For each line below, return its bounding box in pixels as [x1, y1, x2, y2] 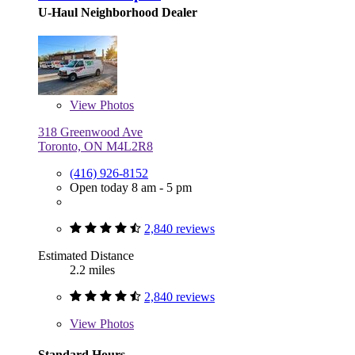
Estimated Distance [38, 249, 134, 263]
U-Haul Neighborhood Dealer [38, 6, 197, 20]
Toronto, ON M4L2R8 [38, 139, 153, 154]
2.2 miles [70, 263, 115, 277]
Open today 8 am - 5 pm [70, 181, 192, 195]
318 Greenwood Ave [38, 125, 143, 139]
